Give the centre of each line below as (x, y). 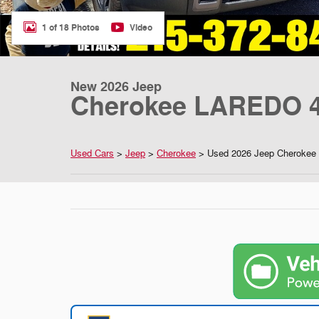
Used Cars (92, 154)
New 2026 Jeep (116, 87)
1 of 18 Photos (71, 27)
